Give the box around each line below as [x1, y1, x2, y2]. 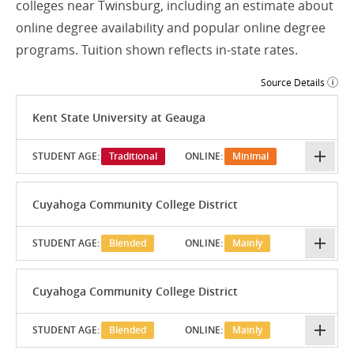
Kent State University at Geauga [32, 109, 205, 125]
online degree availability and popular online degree [16, 19, 326, 37]
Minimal [232, 149, 269, 164]
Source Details [261, 76, 325, 89]
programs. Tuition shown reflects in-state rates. [16, 41, 298, 59]
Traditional [109, 149, 157, 164]
